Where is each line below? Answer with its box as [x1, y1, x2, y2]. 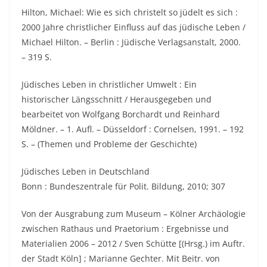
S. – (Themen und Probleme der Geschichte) [21, 138, 197, 150]
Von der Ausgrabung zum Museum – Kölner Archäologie [21, 208, 246, 219]
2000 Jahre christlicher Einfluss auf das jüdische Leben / [21, 21, 246, 33]
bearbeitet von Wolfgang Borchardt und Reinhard [21, 108, 220, 120]
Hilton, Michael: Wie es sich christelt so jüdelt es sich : [21, 7, 238, 18]
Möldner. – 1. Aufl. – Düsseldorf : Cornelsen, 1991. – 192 [21, 123, 244, 135]
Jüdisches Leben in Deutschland [21, 166, 150, 177]
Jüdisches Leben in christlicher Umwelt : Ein [21, 79, 197, 90]
